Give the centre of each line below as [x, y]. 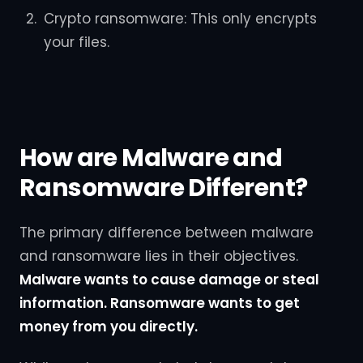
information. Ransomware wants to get [160, 303]
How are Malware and [151, 158]
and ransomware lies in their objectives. [159, 256]
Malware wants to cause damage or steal [169, 280]
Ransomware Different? [164, 188]
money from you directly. [109, 327]
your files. [76, 42]
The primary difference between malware [167, 233]
